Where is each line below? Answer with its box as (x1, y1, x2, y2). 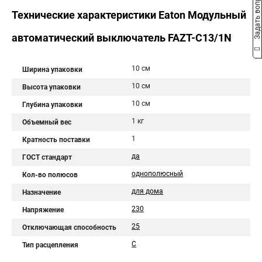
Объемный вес (22, 118, 71, 126)
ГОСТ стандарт (22, 153, 72, 161)
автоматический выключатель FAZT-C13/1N (12, 32, 232, 44)
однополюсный (132, 170, 183, 178)
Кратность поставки (22, 136, 90, 144)
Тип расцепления (22, 241, 78, 249)
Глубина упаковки (22, 101, 82, 109)
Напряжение (22, 206, 64, 214)
